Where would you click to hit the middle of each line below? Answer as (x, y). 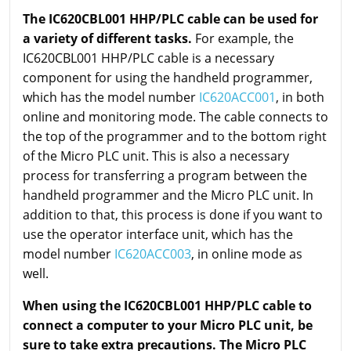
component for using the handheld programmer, (168, 78)
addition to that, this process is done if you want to (173, 215)
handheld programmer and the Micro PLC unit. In (168, 195)
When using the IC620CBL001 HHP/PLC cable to (167, 306)
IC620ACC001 (237, 98)
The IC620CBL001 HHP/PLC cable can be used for (170, 19)
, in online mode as (247, 254)
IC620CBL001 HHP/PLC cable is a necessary (148, 58)
